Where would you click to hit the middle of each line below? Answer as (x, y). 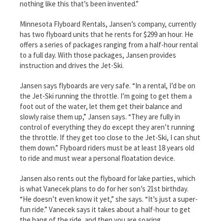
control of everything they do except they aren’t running (107, 127)
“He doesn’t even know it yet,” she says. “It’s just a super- (109, 199)
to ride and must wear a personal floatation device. (97, 158)
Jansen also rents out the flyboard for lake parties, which (108, 178)
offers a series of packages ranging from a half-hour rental (109, 44)
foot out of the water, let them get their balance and (101, 106)
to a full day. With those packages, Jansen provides (98, 55)
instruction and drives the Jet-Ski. (72, 65)
